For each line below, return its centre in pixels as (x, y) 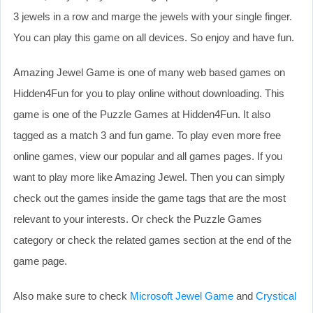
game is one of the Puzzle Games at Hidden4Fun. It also (142, 114)
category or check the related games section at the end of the (152, 240)
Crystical (276, 296)
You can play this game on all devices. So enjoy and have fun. (154, 37)
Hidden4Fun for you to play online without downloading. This (149, 93)
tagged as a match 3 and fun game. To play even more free (147, 135)
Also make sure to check (72, 296)
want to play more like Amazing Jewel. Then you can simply (149, 177)
